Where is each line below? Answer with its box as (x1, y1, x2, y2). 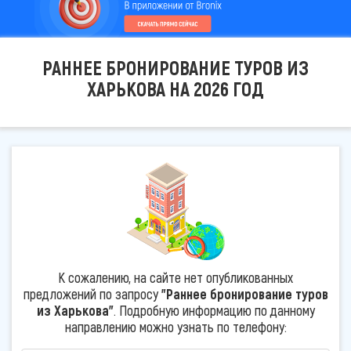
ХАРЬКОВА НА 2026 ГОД (87, 77, 264, 100)
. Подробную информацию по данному (113, 301, 315, 319)
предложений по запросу (23, 284, 161, 302)
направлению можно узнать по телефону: (64, 317, 287, 335)
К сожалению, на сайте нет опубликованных (58, 268, 293, 286)
